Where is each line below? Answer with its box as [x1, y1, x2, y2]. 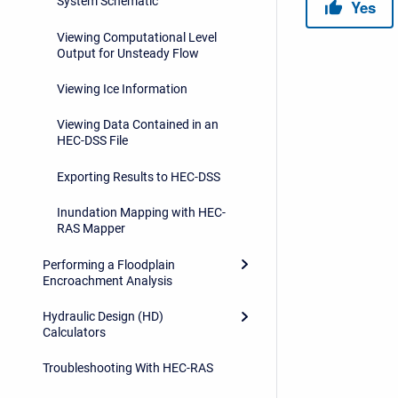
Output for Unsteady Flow [57, 45, 199, 60]
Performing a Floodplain [43, 257, 175, 272]
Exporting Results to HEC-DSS [57, 169, 220, 184]
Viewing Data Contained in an [57, 117, 219, 132]
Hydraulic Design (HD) [43, 308, 163, 323]
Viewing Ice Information [57, 82, 187, 97]
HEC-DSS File [57, 133, 128, 148]
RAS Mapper [57, 221, 125, 236]
